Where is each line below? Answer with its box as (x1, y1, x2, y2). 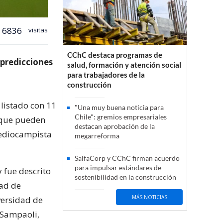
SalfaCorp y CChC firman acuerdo (75, 154, 180, 163)
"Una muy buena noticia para (75, 103, 164, 112)
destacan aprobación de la (75, 122, 155, 131)
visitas (27, 25, 48, 34)
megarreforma (75, 131, 119, 140)
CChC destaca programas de (67, 50, 162, 60)
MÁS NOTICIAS (131, 193, 167, 201)
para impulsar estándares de (75, 163, 161, 172)
